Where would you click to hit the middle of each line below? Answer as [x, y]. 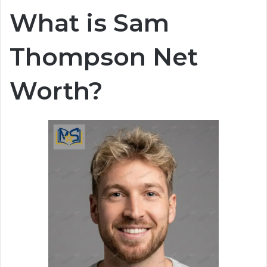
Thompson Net [104, 56]
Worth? [56, 90]
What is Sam [89, 22]
